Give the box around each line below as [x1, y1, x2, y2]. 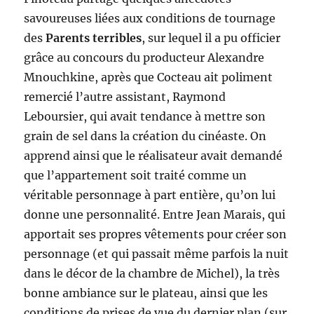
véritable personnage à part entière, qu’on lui [24, 188, 276, 203]
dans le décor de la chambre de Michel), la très [24, 266, 280, 281]
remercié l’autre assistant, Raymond [24, 90, 226, 104]
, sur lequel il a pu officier [142, 31, 281, 46]
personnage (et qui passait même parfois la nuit [24, 247, 289, 261]
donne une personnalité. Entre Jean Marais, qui [24, 207, 286, 222]
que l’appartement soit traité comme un [24, 168, 247, 183]
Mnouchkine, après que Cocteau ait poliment [24, 70, 273, 85]
